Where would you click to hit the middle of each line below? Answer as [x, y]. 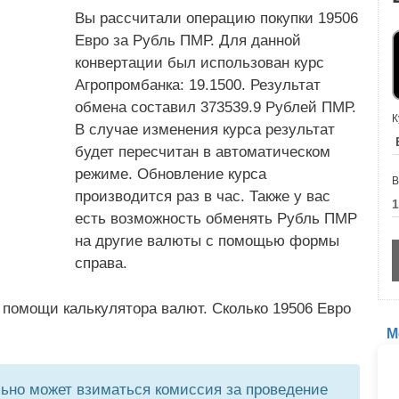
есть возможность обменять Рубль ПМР [216, 219]
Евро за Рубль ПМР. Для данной [188, 41]
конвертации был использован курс [199, 63]
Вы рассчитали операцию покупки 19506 [216, 18]
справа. [101, 263]
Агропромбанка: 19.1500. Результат [198, 85]
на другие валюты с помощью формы [207, 241]
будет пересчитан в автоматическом [203, 152]
